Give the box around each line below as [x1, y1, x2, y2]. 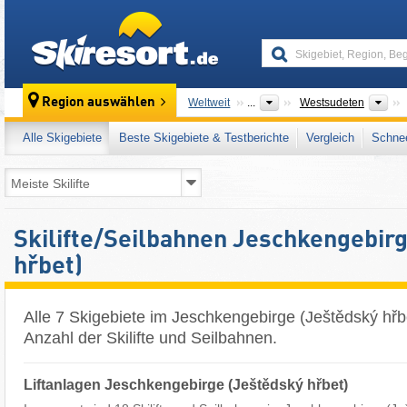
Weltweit [188, 96, 231, 109]
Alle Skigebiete [23, 131, 102, 144]
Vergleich [306, 131, 354, 144]
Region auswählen [42, 95, 156, 111]
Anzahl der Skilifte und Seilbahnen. [24, 329, 277, 347]
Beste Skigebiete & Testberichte [119, 131, 289, 144]
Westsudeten [299, 96, 364, 109]
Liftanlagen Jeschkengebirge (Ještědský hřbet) [24, 376, 348, 392]
